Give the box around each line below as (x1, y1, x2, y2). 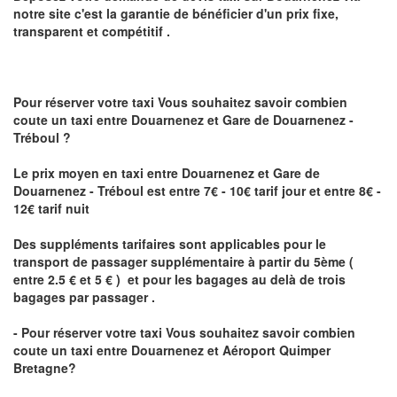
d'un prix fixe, (256, 4, 339, 23)
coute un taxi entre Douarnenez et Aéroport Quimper (13, 341, 331, 360)
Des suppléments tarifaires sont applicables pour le (13, 235, 326, 253)
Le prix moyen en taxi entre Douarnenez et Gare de (13, 164, 320, 183)
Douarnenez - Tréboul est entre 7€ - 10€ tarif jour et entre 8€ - (13, 182, 381, 200)
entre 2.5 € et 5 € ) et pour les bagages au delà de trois (13, 270, 346, 289)
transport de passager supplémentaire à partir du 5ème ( (13, 253, 354, 271)
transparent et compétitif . (13, 22, 170, 41)
